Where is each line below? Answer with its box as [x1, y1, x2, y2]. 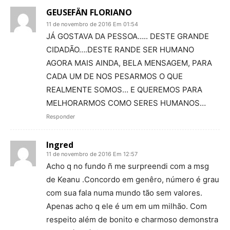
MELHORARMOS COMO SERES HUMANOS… [46, 98, 206, 108]
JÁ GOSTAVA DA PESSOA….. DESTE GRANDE [46, 31, 209, 42]
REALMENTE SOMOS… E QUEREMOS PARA [46, 85, 202, 95]
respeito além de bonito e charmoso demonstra [46, 215, 218, 225]
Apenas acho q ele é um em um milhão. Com [46, 201, 207, 212]
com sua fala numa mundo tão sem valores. [46, 188, 202, 198]
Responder [46, 113, 75, 121]
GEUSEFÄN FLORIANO [46, 7, 132, 18]
